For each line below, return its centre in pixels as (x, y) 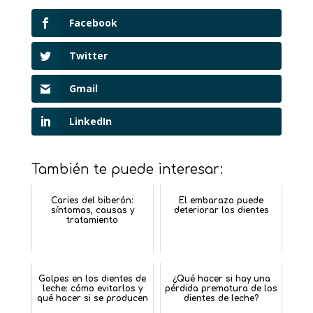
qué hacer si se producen (92, 299)
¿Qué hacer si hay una (221, 279)
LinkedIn (90, 122)
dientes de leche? (221, 299)
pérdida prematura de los (221, 289)
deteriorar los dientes (221, 211)
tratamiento (93, 220)
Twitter (88, 56)
